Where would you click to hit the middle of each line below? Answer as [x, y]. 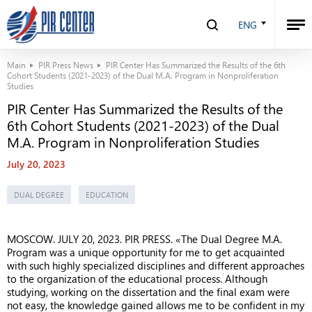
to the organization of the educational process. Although [137, 279]
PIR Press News [66, 65]
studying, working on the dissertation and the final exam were [148, 292]
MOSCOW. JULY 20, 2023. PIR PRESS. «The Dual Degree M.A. [145, 239]
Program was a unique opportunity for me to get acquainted [146, 252]
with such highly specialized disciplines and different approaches [156, 265]
